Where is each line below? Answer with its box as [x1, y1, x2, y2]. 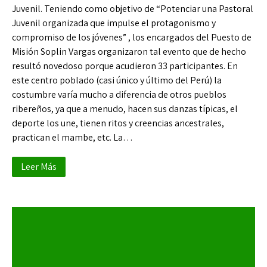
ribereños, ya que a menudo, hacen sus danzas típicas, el [12, 103, 238, 115]
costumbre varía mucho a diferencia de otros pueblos [12, 88, 226, 101]
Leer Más [21, 160, 57, 173]
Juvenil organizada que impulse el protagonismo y [12, 17, 216, 29]
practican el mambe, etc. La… [12, 131, 133, 144]
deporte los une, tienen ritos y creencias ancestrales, [12, 117, 224, 129]
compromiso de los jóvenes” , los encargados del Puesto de [12, 31, 252, 44]
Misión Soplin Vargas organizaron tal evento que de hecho [12, 45, 246, 58]
